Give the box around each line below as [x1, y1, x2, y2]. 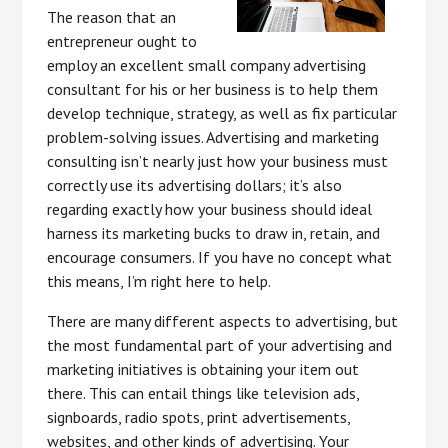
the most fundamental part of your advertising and [47, 335, 393, 355]
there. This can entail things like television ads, [47, 383, 360, 403]
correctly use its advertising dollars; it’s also [47, 175, 343, 195]
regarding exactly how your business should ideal [47, 199, 373, 219]
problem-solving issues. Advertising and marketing [47, 127, 380, 147]
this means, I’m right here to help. [47, 271, 272, 291]
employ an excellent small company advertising [47, 55, 367, 75]
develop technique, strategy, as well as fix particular [47, 103, 398, 123]
